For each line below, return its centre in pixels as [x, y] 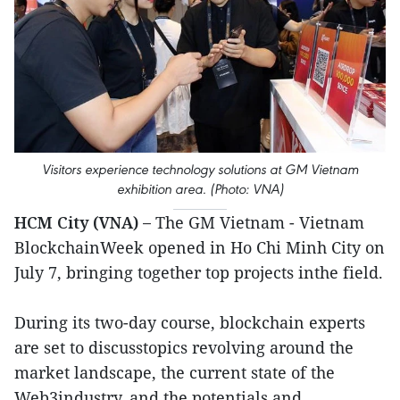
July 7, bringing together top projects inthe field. [199, 272]
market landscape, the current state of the [175, 372]
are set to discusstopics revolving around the [184, 347]
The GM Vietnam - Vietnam [258, 222]
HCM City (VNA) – [83, 222]
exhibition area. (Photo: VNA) [200, 188]
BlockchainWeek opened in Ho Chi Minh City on [200, 247]
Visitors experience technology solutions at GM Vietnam [200, 169]
